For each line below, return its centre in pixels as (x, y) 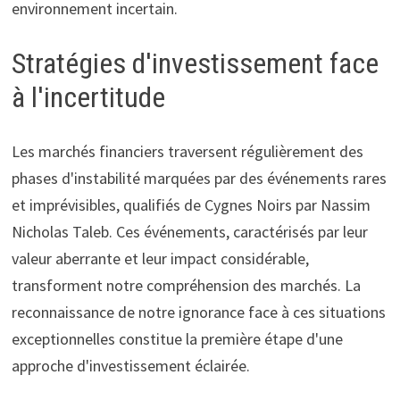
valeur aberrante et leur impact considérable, (160, 258)
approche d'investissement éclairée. (130, 365)
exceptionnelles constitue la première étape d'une (177, 338)
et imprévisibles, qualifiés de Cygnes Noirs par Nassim (191, 204)
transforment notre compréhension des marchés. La (186, 285)
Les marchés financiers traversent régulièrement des (187, 151)
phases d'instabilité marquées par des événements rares (199, 178)
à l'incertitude (88, 98)
